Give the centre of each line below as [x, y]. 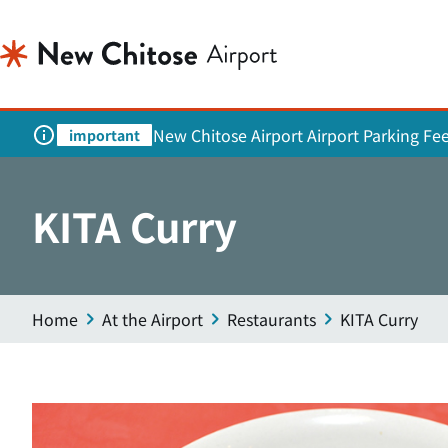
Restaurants [271, 319]
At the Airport [152, 319]
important [104, 135]
